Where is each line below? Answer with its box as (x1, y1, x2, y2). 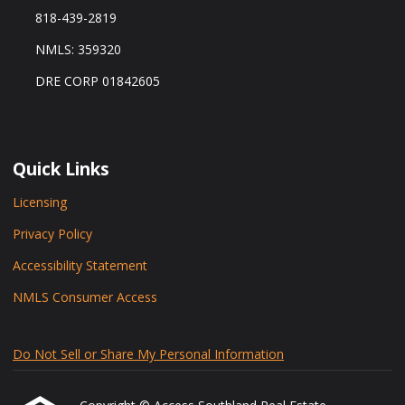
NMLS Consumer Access (13, 288, 157, 306)
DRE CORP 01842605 (34, 72, 160, 90)
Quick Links (13, 156, 109, 182)
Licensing (13, 193, 67, 211)
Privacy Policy (13, 225, 92, 242)
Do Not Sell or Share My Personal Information (13, 345, 284, 363)
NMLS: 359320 (34, 41, 121, 59)
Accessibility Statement (13, 257, 147, 274)
